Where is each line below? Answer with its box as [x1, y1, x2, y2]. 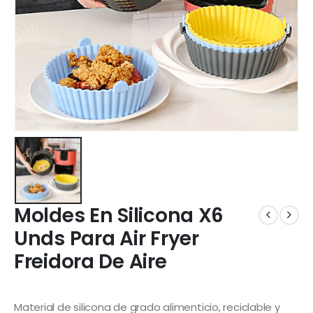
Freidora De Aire [14, 247, 167, 275]
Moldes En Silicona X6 [14, 201, 224, 229]
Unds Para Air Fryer [14, 224, 199, 252]
